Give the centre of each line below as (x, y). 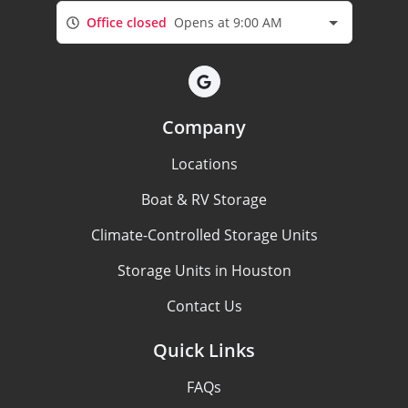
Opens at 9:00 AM (228, 23)
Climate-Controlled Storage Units (204, 235)
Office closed (126, 23)
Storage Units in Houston (204, 271)
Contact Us (204, 306)
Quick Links (204, 351)
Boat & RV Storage (204, 200)
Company (204, 127)
